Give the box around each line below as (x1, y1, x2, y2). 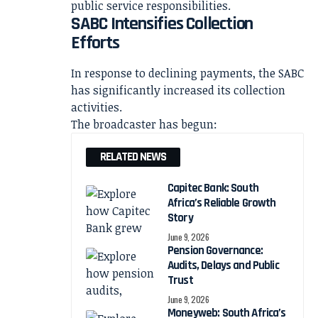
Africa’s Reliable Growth (168, 194, 276, 211)
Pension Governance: (168, 242, 263, 258)
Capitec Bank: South (168, 180, 258, 196)
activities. (71, 99, 122, 115)
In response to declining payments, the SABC (71, 65, 304, 81)
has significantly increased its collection (71, 82, 285, 98)
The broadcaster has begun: (71, 116, 217, 132)
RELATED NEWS (100, 148, 166, 165)
